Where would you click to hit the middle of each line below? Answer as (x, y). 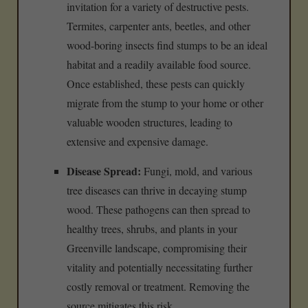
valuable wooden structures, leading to (150, 122)
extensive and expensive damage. (137, 142)
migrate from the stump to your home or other (165, 103)
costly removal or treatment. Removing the (158, 287)
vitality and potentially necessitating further (159, 267)
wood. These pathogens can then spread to (158, 210)
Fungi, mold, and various (197, 171)
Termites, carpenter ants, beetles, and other (158, 26)
